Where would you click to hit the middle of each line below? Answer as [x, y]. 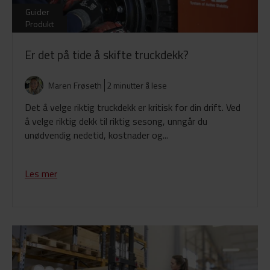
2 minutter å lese [137, 85]
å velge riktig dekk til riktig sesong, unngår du [116, 121]
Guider [37, 12]
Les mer [41, 174]
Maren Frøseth [75, 85]
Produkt [39, 24]
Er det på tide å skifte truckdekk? [107, 55]
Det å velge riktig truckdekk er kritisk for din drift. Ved [133, 107]
